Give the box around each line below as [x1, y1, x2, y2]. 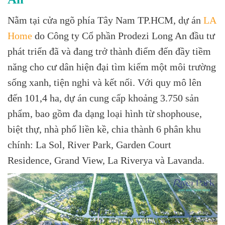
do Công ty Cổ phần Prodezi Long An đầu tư [32, 30, 215, 41]
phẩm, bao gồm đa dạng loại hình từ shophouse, [8, 108, 202, 119]
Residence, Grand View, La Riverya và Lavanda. [8, 155, 204, 166]
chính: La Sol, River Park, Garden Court [8, 139, 171, 150]
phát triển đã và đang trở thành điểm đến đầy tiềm [8, 46, 211, 57]
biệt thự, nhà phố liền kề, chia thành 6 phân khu [8, 124, 201, 135]
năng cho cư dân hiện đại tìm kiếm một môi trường [8, 61, 216, 72]
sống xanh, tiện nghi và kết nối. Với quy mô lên [8, 77, 201, 88]
